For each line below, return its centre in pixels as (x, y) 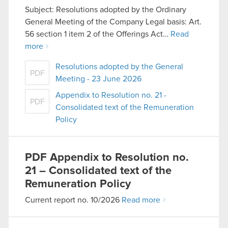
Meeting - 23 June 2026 (98, 79)
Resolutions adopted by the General (119, 67)
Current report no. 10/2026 (73, 200)
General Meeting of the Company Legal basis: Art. (113, 22)
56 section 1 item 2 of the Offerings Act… (98, 34)
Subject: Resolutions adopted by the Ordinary (106, 10)
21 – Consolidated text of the (98, 171)
